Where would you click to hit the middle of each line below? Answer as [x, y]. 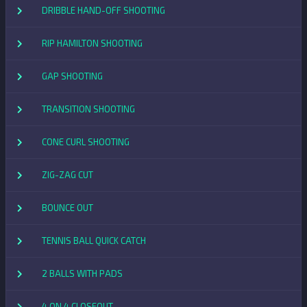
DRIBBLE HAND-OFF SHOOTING [103, 11]
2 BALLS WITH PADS [82, 274]
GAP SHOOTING [72, 76]
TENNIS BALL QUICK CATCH [94, 241]
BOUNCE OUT [67, 208]
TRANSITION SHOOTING [88, 109]
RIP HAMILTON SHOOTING [92, 44]
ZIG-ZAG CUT [67, 175]
